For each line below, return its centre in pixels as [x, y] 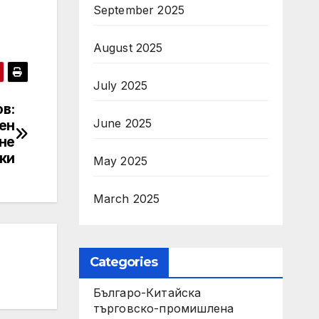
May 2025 [120, 161]
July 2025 [120, 85]
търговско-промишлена [163, 308]
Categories [124, 262]
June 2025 [122, 123]
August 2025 [128, 48]
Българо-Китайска [147, 293]
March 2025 [126, 199]
